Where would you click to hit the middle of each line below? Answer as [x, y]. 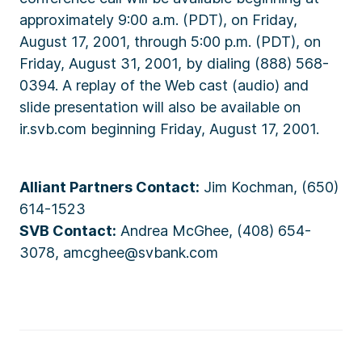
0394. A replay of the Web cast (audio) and [164, 85]
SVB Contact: [68, 231]
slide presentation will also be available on [160, 107]
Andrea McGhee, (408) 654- [214, 231]
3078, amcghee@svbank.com [119, 253]
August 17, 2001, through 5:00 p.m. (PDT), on [170, 42]
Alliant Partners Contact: [109, 187]
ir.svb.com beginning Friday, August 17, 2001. [169, 129]
